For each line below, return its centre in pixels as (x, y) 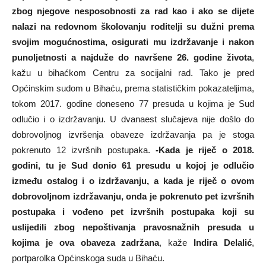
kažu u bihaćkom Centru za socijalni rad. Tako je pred (133, 72)
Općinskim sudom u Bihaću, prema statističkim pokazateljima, (133, 88)
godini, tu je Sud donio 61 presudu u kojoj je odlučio (133, 165)
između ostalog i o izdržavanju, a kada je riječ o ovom (133, 180)
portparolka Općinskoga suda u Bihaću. (88, 258)
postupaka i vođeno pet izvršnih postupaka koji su (133, 211)
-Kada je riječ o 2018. (205, 150)
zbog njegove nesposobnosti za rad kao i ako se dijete (133, 11)
